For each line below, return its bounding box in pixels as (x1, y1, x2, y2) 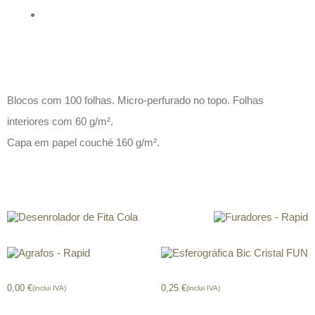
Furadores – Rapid (215, 229, 307, 241)
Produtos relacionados (7, 169, 254, 195)
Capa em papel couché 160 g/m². (7, 136, 160, 148)
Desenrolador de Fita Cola (8, 229, 136, 241)
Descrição (7, 49, 115, 74)
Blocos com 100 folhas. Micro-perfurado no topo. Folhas (7, 94, 264, 106)
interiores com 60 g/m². (7, 115, 113, 127)
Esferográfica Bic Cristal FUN (162, 264, 307, 277)
